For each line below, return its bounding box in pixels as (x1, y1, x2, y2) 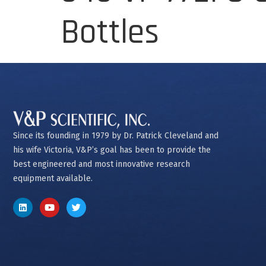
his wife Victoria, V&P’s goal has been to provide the (13, 145, 211, 155)
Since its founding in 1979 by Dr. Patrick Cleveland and (13, 131, 218, 141)
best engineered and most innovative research (13, 159, 190, 169)
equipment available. (13, 173, 93, 183)
